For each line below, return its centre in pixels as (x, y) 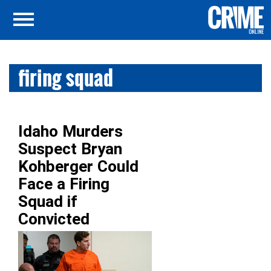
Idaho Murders (70, 131)
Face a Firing (64, 184)
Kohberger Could (78, 166)
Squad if (47, 201)
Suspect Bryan (70, 149)
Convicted (54, 219)
